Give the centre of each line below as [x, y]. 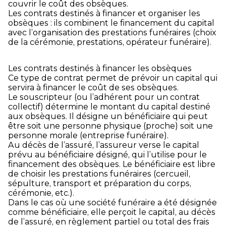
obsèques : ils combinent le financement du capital [111, 23]
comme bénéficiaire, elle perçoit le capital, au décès [112, 212]
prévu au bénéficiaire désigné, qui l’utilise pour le [107, 154]
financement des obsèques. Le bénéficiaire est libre [112, 164]
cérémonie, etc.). [41, 193]
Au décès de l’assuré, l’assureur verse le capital [104, 145]
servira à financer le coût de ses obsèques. [93, 87]
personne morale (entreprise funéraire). [88, 135]
